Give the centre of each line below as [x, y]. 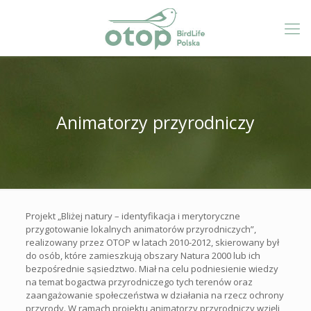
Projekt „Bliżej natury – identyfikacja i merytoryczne [133, 216]
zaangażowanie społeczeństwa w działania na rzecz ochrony [154, 295]
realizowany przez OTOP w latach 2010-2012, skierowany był [152, 242]
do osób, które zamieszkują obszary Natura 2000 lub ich [143, 255]
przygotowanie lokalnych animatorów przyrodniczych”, [141, 229]
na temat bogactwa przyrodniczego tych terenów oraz [139, 282]
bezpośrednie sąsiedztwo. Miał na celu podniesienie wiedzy [152, 269]
